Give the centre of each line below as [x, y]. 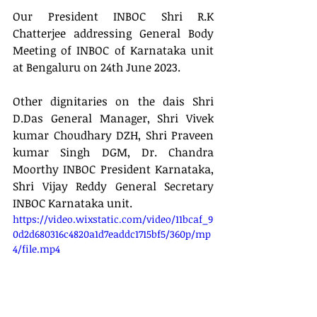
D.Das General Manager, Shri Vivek [113, 118]
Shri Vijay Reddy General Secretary [113, 186]
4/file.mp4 [36, 249]
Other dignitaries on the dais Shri [113, 101]
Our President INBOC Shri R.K [113, 16]
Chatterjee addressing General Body [113, 33]
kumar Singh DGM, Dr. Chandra [113, 152]
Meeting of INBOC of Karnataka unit [113, 50]
